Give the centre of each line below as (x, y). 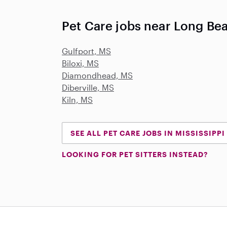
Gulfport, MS (86, 51)
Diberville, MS (88, 87)
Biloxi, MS (80, 63)
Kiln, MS (77, 100)
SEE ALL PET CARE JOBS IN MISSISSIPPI (148, 133)
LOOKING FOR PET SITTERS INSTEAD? (135, 154)
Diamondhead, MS (97, 75)
